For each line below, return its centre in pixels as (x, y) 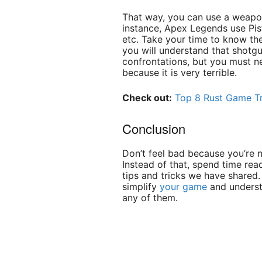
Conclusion (154, 129)
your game (184, 187)
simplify (141, 187)
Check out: (147, 98)
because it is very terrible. (180, 73)
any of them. (152, 198)
